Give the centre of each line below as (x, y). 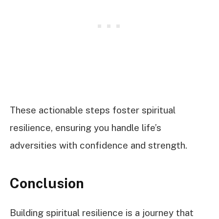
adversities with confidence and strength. (99, 145)
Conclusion (47, 183)
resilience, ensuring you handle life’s (86, 128)
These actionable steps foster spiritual (93, 110)
